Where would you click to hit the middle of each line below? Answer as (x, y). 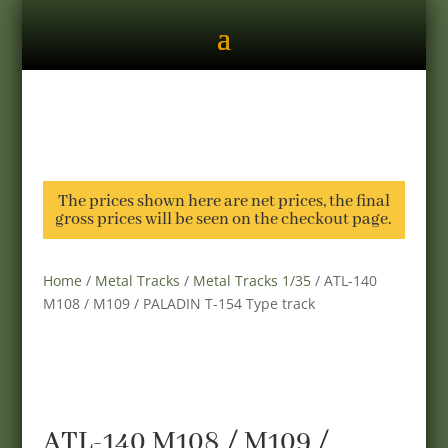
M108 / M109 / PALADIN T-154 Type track (178, 303)
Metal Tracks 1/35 (251, 280)
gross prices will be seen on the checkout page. (224, 219)
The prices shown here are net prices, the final (223, 201)
